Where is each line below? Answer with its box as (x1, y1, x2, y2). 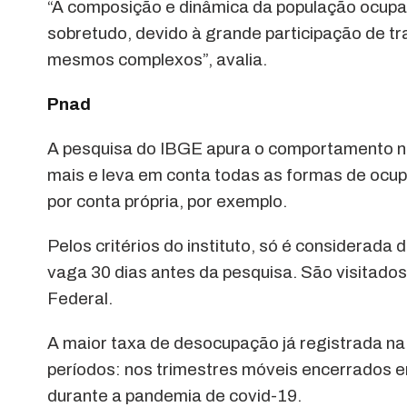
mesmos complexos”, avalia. (47, 49, 267, 69)
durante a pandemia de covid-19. (47, 385, 302, 405)
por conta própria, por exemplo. (47, 191, 287, 211)
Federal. (47, 288, 113, 308)
